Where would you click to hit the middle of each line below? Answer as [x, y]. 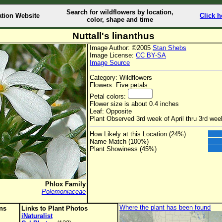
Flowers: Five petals [119, 85]
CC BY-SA [151, 55]
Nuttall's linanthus [113, 36]
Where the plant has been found [165, 207]
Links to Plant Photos [55, 208]
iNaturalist [37, 216]
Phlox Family [65, 184]
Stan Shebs [169, 48]
